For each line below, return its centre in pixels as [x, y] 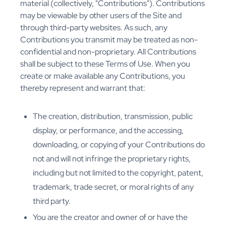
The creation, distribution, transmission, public [113, 117]
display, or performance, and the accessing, [108, 131]
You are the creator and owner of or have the [110, 217]
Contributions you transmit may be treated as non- [109, 40]
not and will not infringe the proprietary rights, [112, 159]
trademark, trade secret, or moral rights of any [113, 187]
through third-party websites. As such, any [94, 28]
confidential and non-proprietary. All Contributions [108, 52]
